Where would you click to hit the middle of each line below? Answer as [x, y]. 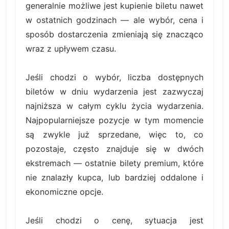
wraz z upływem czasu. [71, 48]
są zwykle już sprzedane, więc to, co [114, 134]
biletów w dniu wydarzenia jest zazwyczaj [114, 91]
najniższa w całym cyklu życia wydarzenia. [114, 106]
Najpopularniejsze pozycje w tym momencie [114, 120]
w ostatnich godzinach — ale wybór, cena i [114, 20]
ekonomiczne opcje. [64, 191]
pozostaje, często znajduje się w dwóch [114, 148]
